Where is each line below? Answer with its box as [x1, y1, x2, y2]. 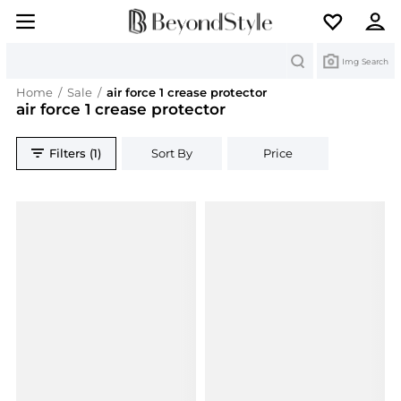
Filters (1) [49, 146, 102, 161]
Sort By [151, 146, 193, 161]
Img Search [342, 55, 388, 66]
